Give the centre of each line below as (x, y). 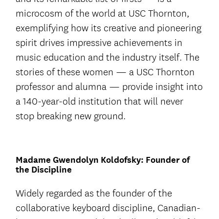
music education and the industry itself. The (108, 57)
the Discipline (44, 169)
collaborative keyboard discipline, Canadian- (108, 208)
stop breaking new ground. (71, 116)
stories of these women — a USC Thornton (105, 72)
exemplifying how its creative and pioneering (109, 28)
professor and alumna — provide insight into (109, 87)
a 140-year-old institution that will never (99, 101)
